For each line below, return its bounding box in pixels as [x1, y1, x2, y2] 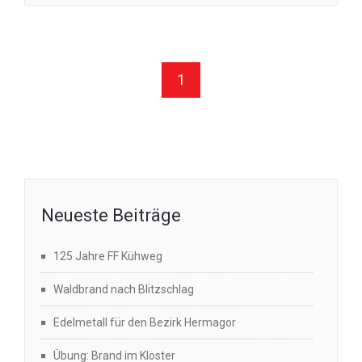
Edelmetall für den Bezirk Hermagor [53, 315, 236, 329]
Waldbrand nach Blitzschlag [53, 282, 194, 296]
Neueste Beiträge [41, 204, 181, 225]
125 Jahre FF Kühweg [53, 249, 162, 263]
